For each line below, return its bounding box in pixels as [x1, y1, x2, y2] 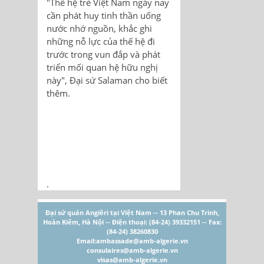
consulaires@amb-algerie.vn [86, 246, 178, 255]
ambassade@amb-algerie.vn [95, 236, 188, 246]
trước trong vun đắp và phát [47, 48, 160, 61]
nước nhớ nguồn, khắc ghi [47, 22, 152, 35]
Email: [76, 236, 96, 246]
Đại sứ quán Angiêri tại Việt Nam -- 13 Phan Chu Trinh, [45, 208, 219, 217]
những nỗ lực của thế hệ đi [47, 35, 155, 48]
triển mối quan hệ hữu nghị [47, 61, 158, 74]
